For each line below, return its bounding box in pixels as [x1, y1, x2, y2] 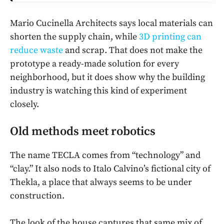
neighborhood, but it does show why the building [10, 71, 205, 83]
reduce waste [10, 44, 63, 56]
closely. [10, 98, 39, 110]
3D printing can [139, 31, 201, 43]
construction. [10, 190, 64, 202]
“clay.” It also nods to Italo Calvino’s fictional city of [10, 163, 210, 175]
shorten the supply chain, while [10, 31, 139, 43]
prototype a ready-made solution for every [10, 58, 179, 70]
